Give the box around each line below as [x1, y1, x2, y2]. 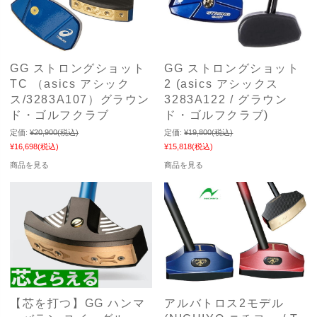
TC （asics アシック [10, 77, 130, 90]
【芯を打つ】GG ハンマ [10, 296, 146, 309]
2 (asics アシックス [164, 77, 279, 90]
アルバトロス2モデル [164, 296, 284, 309]
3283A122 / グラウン [164, 93, 288, 105]
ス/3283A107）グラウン [10, 93, 150, 105]
